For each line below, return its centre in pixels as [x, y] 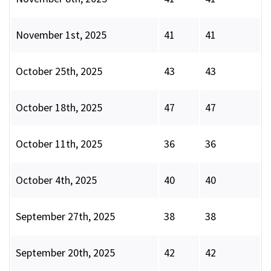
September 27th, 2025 [65, 217]
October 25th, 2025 [59, 71]
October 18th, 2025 [59, 108]
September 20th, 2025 [65, 253]
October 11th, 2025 [59, 144]
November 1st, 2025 [61, 35]
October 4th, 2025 [56, 180]
